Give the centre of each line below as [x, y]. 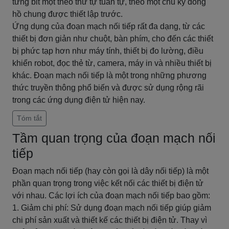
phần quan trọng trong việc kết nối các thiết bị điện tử [108, 183]
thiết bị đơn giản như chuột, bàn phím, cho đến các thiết [113, 39]
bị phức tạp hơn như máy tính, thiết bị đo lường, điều [108, 51]
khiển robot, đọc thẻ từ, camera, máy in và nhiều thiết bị [112, 63]
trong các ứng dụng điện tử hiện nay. [79, 100]
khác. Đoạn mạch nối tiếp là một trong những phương [109, 75]
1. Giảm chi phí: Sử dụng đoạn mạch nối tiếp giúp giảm [112, 208]
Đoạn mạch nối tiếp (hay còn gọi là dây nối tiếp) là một [110, 171]
